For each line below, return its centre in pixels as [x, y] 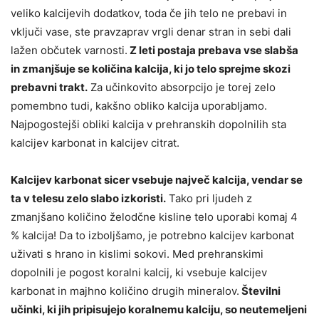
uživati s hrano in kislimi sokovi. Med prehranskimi [137, 253]
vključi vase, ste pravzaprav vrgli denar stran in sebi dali [151, 31]
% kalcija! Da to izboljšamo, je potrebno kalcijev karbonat [152, 235]
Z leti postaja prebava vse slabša [213, 50]
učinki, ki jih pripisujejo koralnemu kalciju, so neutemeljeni [159, 309]
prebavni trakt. [49, 87]
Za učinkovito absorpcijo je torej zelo [182, 87]
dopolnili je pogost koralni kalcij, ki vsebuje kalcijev [139, 272]
